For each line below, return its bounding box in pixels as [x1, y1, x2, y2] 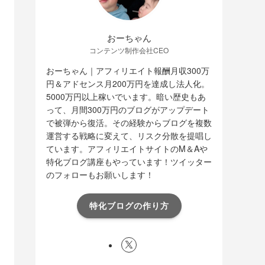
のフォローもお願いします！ [46, 168, 154, 180]
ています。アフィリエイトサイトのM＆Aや [46, 142, 208, 154]
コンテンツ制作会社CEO [89, 44, 169, 55]
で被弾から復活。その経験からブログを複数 [46, 116, 212, 128]
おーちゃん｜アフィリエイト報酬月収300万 [46, 64, 209, 76]
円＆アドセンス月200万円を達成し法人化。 [46, 77, 209, 89]
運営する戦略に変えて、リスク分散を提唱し [46, 129, 212, 141]
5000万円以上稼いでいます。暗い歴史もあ [46, 90, 206, 102]
